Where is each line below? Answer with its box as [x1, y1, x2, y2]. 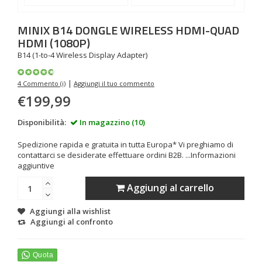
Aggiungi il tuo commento [74, 79, 154, 88]
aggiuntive [18, 160, 54, 171]
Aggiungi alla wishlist [30, 206, 111, 216]
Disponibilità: [18, 117, 66, 127]
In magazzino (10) [78, 117, 145, 127]
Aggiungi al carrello [125, 181, 215, 194]
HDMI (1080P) [18, 34, 90, 52]
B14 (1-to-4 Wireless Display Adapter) [18, 50, 147, 60]
